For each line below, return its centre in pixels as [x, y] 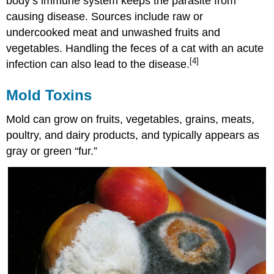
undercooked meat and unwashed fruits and [113, 32]
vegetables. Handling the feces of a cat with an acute [135, 48]
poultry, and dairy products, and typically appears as [133, 135]
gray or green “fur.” [52, 151]
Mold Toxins [49, 95]
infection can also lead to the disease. [98, 64]
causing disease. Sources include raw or [105, 16]
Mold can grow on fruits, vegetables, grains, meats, [131, 120]
